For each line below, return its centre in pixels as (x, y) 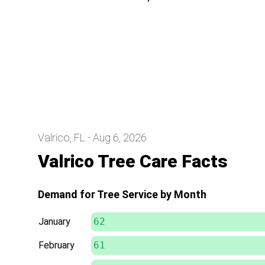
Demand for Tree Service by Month (122, 194)
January (54, 221)
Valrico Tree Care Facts (133, 161)
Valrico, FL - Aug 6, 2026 (92, 137)
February (56, 245)
